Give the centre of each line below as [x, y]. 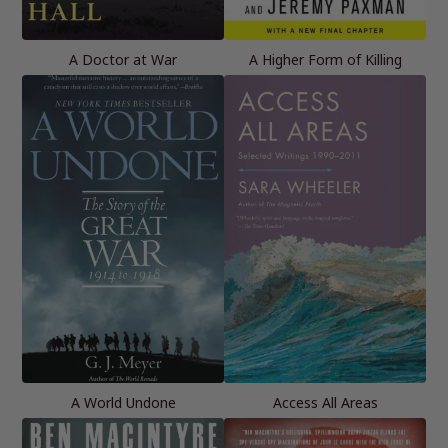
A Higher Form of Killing [325, 59]
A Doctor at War [123, 59]
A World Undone [123, 402]
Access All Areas [325, 402]
